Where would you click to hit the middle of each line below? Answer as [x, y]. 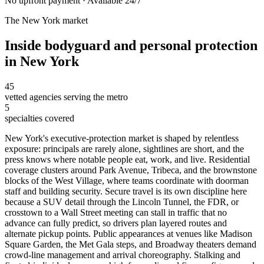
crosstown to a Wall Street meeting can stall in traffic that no [116, 213]
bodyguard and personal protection [151, 46]
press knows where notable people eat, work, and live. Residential [127, 160]
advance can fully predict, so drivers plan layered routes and [116, 223]
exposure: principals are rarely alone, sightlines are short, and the [124, 149]
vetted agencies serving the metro [66, 97]
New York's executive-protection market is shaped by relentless [122, 138]
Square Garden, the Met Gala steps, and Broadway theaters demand [131, 245]
